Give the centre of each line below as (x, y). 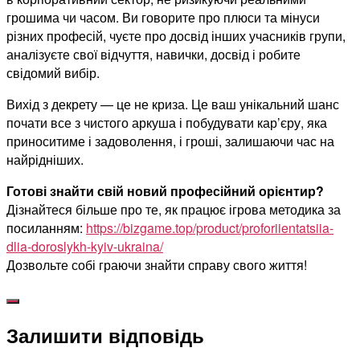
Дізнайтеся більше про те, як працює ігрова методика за (174, 210)
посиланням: (46, 228)
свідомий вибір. (53, 73)
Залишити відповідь (105, 335)
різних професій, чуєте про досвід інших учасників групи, (176, 36)
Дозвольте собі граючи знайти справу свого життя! (158, 265)
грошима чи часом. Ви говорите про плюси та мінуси (163, 18)
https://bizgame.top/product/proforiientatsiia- (210, 228)
